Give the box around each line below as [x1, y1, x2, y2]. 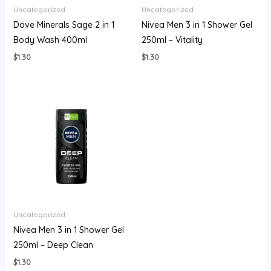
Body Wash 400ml [13, 34, 87, 46]
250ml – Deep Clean [13, 240, 93, 251]
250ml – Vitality [142, 34, 203, 46]
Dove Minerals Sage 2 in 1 [13, 19, 114, 31]
